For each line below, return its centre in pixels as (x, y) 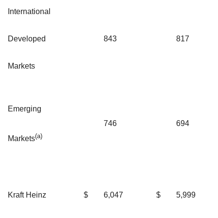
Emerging (25, 109)
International (29, 12)
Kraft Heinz (27, 195)
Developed (27, 39)
